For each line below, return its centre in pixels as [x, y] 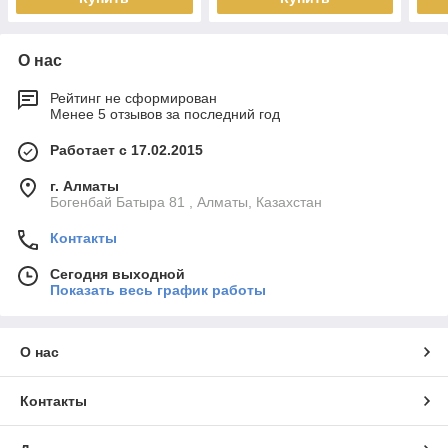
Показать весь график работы [158, 289]
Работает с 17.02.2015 [126, 149]
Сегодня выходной [117, 273]
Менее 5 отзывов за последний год [165, 113]
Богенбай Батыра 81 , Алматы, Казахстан [186, 201]
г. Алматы [84, 185]
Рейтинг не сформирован [133, 97]
